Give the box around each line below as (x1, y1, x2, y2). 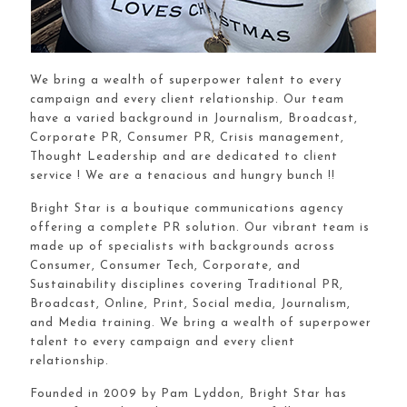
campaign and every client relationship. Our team (30, 94, 344, 105)
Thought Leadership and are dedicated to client (30, 151, 338, 163)
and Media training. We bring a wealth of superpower (30, 317, 372, 329)
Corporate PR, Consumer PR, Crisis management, (30, 132, 344, 144)
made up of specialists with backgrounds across (30, 241, 335, 253)
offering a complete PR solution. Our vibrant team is (30, 222, 370, 233)
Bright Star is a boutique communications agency (30, 203, 343, 214)
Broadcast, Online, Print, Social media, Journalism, (30, 298, 351, 310)
